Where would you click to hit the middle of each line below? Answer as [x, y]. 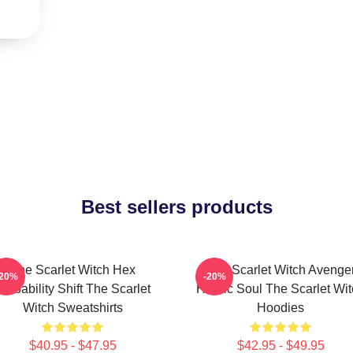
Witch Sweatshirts [72, 308]
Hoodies [281, 308]
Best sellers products [176, 207]
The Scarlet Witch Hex [72, 270]
